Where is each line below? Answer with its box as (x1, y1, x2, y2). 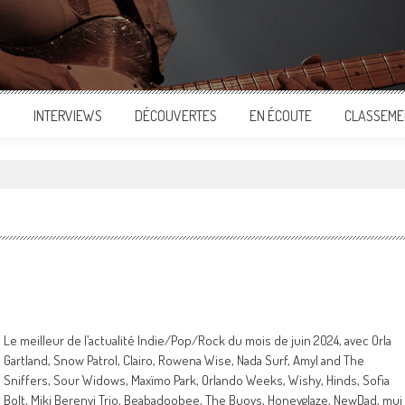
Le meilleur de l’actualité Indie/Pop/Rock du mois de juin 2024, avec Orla (4, 332, 391, 349)
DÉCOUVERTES (135, 107, 217, 125)
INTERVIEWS (33, 107, 102, 125)
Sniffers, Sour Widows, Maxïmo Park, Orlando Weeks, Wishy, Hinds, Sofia (4, 372, 390, 389)
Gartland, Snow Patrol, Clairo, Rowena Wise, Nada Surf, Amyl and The (4, 352, 364, 369)
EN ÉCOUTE (250, 107, 312, 125)
